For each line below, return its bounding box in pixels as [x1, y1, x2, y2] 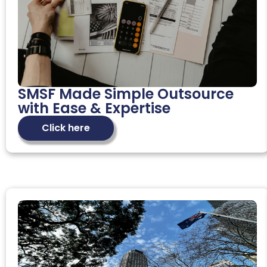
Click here [42, 120, 90, 135]
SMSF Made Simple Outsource [18, 83, 234, 104]
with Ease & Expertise [18, 98, 170, 118]
